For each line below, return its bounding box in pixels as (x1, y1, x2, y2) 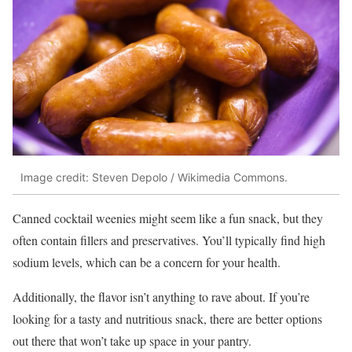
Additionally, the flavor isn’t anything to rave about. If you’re (13, 288, 310, 305)
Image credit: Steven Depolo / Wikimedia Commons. (20, 170, 288, 185)
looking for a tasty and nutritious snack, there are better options (13, 310, 322, 327)
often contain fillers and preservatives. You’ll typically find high (13, 231, 325, 248)
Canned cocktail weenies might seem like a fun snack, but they (13, 209, 323, 226)
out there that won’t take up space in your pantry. (13, 332, 251, 349)
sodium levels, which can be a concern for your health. (13, 253, 280, 270)
